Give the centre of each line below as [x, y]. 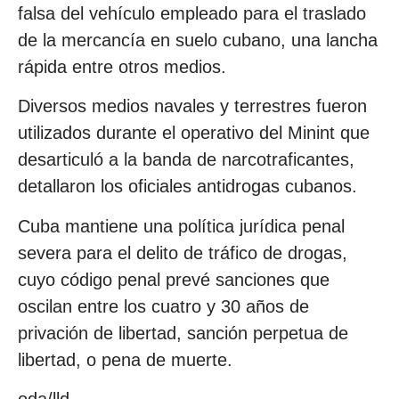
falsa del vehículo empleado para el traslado [192, 13]
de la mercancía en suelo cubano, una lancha [198, 40]
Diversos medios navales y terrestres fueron [192, 106]
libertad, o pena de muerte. [125, 359]
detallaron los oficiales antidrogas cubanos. [187, 187]
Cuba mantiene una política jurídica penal [181, 226]
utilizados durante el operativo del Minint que [194, 133]
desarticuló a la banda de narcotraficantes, [186, 160]
